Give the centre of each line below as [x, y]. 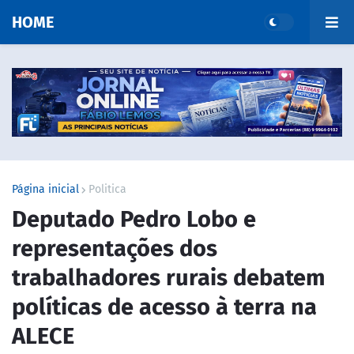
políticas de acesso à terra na [164, 307]
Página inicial [45, 189]
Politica [107, 189]
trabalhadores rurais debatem [169, 277]
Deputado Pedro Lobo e [134, 219]
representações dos [115, 248]
